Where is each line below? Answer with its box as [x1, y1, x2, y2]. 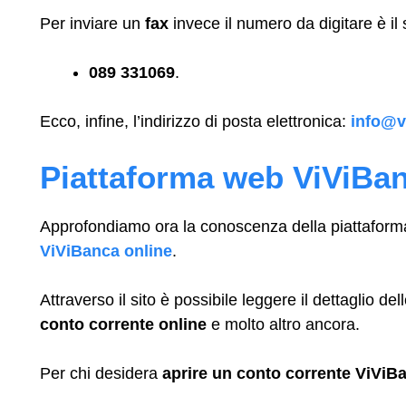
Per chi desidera [40, 363, 162, 382]
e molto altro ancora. [211, 314, 360, 333]
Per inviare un [40, 14, 145, 33]
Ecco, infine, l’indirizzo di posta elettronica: [40, 111, 351, 130]
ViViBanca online [40, 241, 172, 260]
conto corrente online [40, 314, 211, 333]
